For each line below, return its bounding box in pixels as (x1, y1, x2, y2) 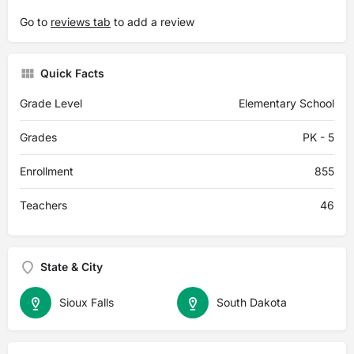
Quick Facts (40, 66, 104, 80)
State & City (40, 260, 103, 273)
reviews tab (51, 15, 111, 28)
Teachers (20, 198, 67, 212)
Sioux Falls (59, 296, 114, 309)
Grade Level (20, 96, 82, 110)
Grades (20, 130, 57, 144)
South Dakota (217, 296, 287, 309)
